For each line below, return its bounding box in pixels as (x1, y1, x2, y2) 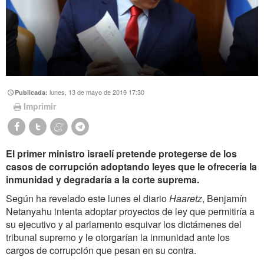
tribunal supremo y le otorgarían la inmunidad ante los (6, 230, 230, 245)
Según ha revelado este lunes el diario (6, 192, 169, 206)
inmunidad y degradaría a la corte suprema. (6, 173, 199, 187)
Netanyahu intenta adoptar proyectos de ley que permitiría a (6, 204, 255, 219)
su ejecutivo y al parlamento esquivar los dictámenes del (6, 217, 242, 232)
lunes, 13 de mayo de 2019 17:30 (49, 87, 145, 97)
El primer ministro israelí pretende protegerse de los (6, 147, 237, 161)
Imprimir (23, 100, 56, 113)
